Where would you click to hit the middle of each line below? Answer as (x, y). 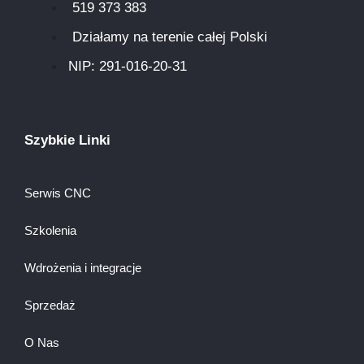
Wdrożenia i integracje (83, 267)
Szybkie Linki (67, 140)
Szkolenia (50, 230)
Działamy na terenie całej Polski (170, 37)
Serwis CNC (58, 193)
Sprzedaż (50, 305)
